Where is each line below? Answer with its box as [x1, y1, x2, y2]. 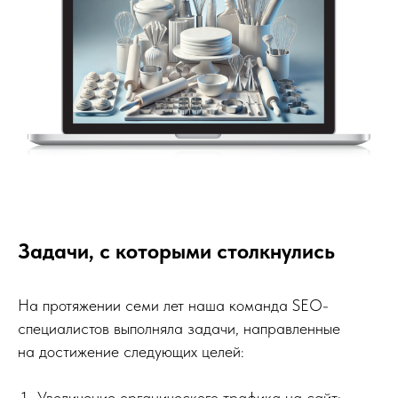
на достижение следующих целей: [18, 342, 244, 361]
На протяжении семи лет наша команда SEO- [18, 296, 329, 314]
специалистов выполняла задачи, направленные [18, 319, 340, 338]
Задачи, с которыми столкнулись [18, 238, 335, 264]
